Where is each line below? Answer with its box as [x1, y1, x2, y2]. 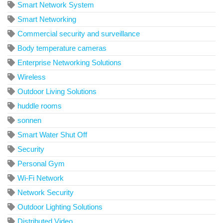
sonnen [17, 116, 41, 125]
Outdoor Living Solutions [17, 87, 97, 96]
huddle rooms [17, 102, 62, 111]
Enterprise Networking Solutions [17, 58, 121, 67]
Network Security [17, 188, 74, 197]
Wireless [17, 73, 46, 82]
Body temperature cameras [17, 44, 107, 53]
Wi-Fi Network [17, 174, 64, 183]
